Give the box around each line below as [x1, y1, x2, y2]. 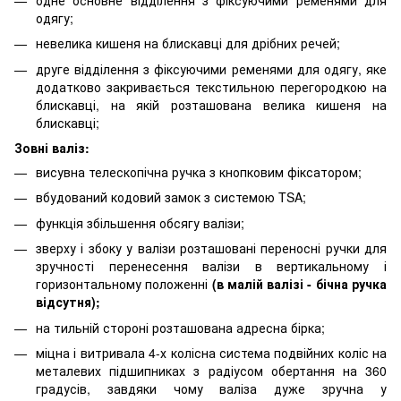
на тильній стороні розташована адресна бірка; [36, 318, 325, 337]
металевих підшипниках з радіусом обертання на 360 [36, 362, 387, 380]
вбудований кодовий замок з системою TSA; [36, 188, 306, 207]
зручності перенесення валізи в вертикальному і [36, 257, 387, 276]
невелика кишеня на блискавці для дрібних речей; [36, 34, 340, 53]
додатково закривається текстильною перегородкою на [36, 77, 387, 96]
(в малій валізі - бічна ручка [211, 275, 388, 294]
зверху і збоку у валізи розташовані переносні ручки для [36, 239, 387, 258]
